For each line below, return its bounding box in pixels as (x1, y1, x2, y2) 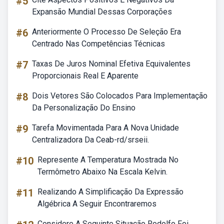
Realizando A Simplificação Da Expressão (37, 187, 183, 196)
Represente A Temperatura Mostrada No (37, 155, 178, 164)
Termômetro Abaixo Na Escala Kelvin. (37, 167, 167, 176)
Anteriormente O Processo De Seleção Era (32, 27, 181, 36)
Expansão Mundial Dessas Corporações (32, 7, 172, 16)
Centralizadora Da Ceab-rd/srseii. (32, 135, 149, 144)
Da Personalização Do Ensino (32, 103, 135, 112)
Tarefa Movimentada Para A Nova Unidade (32, 123, 179, 132)
